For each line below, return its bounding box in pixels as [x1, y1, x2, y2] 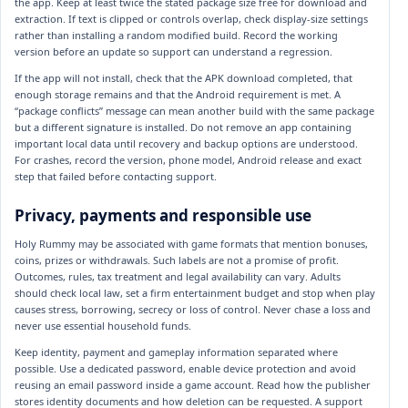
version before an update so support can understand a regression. [15, 44, 332, 58]
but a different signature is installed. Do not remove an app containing [15, 119, 352, 134]
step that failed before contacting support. [15, 168, 217, 183]
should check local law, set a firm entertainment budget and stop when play [15, 286, 375, 301]
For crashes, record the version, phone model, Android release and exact [15, 152, 362, 167]
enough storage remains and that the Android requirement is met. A [15, 87, 341, 101]
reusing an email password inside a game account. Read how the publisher [15, 378, 371, 393]
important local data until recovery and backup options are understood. [15, 136, 358, 150]
